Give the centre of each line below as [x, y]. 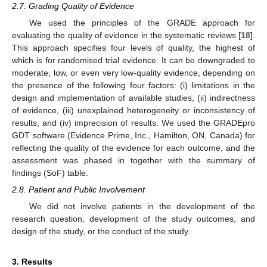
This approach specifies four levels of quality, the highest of [133, 47]
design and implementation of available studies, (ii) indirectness [133, 97]
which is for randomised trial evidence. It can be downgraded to [133, 60]
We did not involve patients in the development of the [142, 207]
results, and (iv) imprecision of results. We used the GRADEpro [133, 122]
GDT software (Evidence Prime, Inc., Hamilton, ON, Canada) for [133, 135]
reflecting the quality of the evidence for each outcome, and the [133, 148]
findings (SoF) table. [50, 173]
